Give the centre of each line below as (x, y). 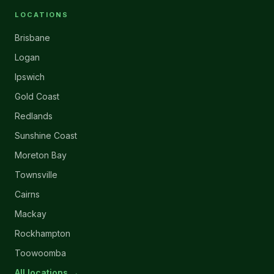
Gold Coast (37, 96)
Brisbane (32, 38)
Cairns (27, 194)
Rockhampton (43, 233)
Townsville (36, 175)
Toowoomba (40, 253)
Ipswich (30, 77)
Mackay (31, 214)
